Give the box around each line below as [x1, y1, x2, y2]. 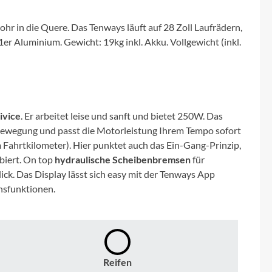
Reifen [103, 256, 132, 268]
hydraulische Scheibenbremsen [55, 153, 191, 165]
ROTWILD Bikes [8, 199, 97, 212]
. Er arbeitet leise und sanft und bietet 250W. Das [21, 109, 223, 121]
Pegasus [8, 63, 55, 76]
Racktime [8, 131, 61, 144]
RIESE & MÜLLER [8, 165, 102, 178]
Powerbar [8, 97, 62, 110]
